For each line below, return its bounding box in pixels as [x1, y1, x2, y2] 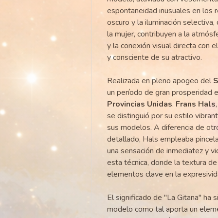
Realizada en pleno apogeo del [107, 75, 213, 86]
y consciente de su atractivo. [107, 52, 202, 63]
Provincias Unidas [107, 99, 172, 109]
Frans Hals [175, 99, 216, 109]
